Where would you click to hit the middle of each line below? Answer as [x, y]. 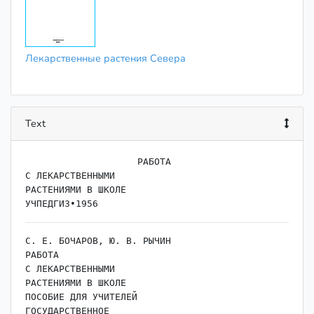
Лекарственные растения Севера [105, 58]
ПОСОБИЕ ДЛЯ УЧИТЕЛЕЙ [81, 296]
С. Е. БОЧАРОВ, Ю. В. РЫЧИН [98, 240]
